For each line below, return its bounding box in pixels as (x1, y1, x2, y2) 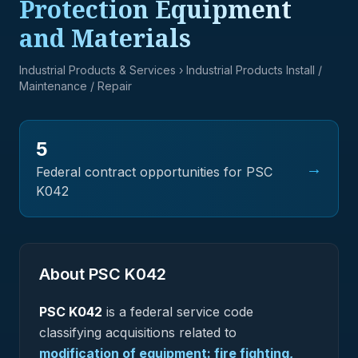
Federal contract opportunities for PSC (36, 164, 272, 180)
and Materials (19, 22, 191, 54)
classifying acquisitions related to (39, 324, 237, 340)
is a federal (102, 304, 177, 320)
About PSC (39, 265, 125, 284)
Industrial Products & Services (19, 63, 176, 77)
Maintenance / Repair (19, 79, 132, 93)
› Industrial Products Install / (176, 63, 322, 77)
